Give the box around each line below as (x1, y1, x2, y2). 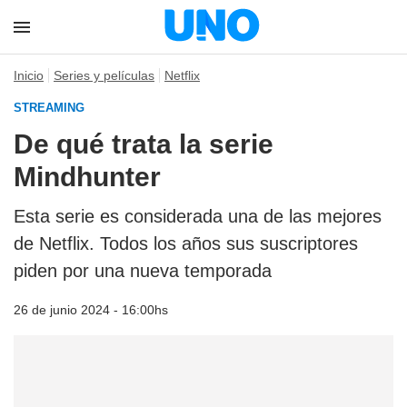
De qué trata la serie (14, 129, 273, 159)
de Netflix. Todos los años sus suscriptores (14, 233, 358, 253)
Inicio (14, 68, 44, 83)
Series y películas (54, 68, 154, 83)
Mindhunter (14, 162, 161, 192)
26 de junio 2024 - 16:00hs (14, 303, 168, 317)
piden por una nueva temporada (14, 261, 272, 281)
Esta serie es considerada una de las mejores (14, 206, 382, 226)
